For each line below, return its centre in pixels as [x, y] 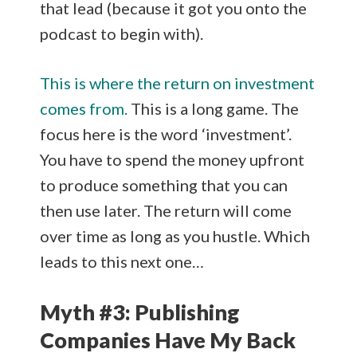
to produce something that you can [164, 184]
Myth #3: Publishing [140, 312]
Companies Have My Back [168, 339]
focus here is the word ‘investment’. [166, 133]
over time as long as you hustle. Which [175, 235]
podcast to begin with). [122, 33]
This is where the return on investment [177, 82]
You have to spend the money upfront [172, 159]
